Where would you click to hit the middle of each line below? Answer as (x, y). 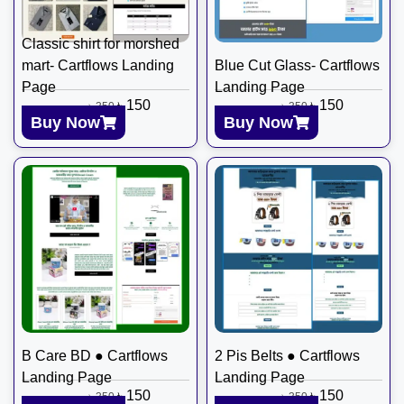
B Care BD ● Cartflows (95, 355)
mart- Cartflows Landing (98, 65)
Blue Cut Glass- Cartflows (297, 65)
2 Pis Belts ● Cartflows (287, 355)
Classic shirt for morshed (101, 43)
